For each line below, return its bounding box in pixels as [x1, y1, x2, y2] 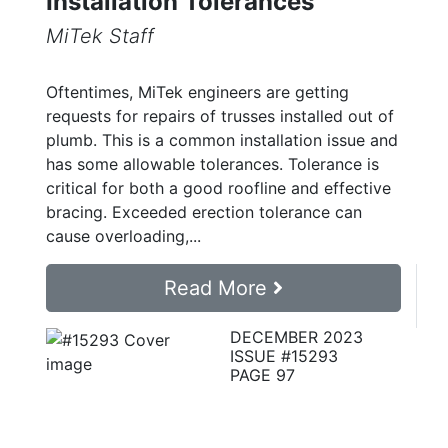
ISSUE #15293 [230, 346, 338, 367]
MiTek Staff [46, 24, 154, 49]
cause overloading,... [46, 226, 201, 247]
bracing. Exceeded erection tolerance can [46, 202, 362, 223]
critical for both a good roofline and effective [46, 178, 391, 199]
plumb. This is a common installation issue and [46, 130, 398, 151]
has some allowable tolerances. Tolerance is [46, 154, 379, 175]
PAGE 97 [230, 365, 295, 386]
